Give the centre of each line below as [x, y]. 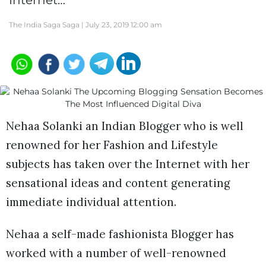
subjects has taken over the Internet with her [128, 164]
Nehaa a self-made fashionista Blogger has [120, 234]
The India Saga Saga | [47, 25]
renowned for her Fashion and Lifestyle [112, 145]
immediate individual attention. [91, 202]
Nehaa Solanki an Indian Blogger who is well [125, 126]
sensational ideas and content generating [118, 183]
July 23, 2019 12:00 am [124, 25]
